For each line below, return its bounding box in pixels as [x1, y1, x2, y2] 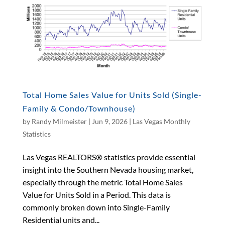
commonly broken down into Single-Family [22, 202, 170, 212]
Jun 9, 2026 [91, 117, 128, 126]
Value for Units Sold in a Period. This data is [22, 189, 171, 199]
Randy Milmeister [31, 117, 87, 126]
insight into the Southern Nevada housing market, [22, 164, 193, 174]
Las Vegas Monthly [132, 117, 190, 126]
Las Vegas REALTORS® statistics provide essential [22, 152, 195, 162]
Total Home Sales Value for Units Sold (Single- [22, 89, 202, 99]
